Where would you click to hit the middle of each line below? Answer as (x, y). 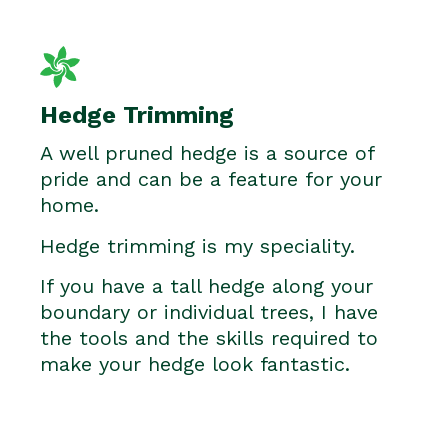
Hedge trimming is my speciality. (197, 245)
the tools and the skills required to (209, 338)
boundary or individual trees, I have (209, 312)
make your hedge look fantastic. (195, 364)
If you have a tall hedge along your (206, 286)
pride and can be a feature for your (211, 179)
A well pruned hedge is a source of (207, 153)
